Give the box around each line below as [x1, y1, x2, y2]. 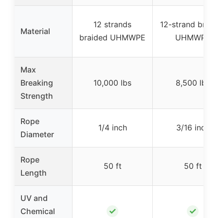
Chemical [20, 206, 55, 216]
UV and [20, 193, 48, 203]
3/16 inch [176, 122, 210, 132]
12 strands [93, 19, 131, 29]
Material [20, 26, 50, 36]
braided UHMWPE [79, 32, 145, 42]
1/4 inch [98, 122, 127, 132]
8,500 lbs [175, 77, 210, 88]
